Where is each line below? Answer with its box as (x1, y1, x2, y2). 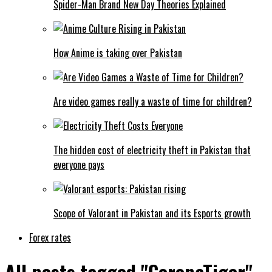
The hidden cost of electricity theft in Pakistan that (53, 142, 251, 157)
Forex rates (29, 229, 71, 245)
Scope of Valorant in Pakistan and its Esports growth (53, 205, 251, 220)
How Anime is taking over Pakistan (53, 45, 182, 60)
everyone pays (53, 157, 104, 172)
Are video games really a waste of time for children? (53, 93, 252, 109)
